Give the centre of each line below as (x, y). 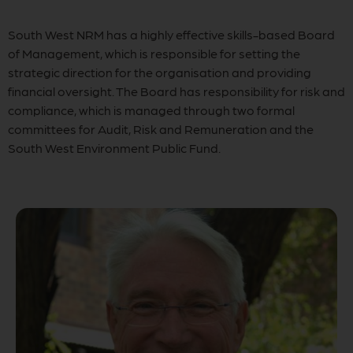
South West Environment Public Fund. (115, 148)
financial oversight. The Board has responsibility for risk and (176, 91)
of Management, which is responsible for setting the (154, 53)
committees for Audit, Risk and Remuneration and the (161, 129)
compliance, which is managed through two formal (151, 110)
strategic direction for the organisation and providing (160, 72)
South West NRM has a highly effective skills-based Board (171, 34)
